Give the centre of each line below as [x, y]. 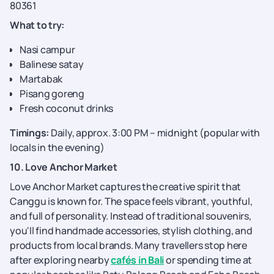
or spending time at [208, 260]
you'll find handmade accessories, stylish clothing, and [131, 231]
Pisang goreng [52, 94]
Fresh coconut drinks [66, 108]
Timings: [29, 133]
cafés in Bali [137, 260]
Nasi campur [47, 50]
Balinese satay [52, 64]
